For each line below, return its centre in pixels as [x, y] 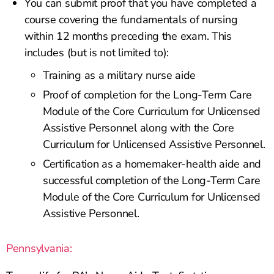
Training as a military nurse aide [120, 76]
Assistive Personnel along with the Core [139, 128]
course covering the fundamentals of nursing [131, 20]
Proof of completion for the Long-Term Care [147, 95]
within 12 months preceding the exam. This [128, 36]
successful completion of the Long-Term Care [152, 181]
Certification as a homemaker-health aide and [152, 164]
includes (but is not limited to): [97, 53]
